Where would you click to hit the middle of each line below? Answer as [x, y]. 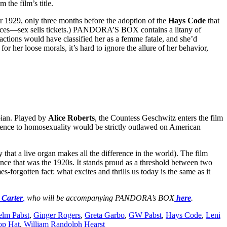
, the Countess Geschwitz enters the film [159, 118]
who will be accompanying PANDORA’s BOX [100, 198]
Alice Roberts [71, 118]
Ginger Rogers [57, 215]
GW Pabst [145, 215]
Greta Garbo [105, 215]
